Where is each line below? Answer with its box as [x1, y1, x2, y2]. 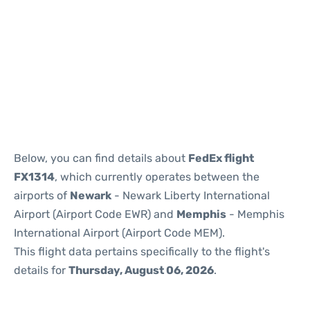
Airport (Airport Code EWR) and [14, 208, 176, 221]
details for [14, 264, 69, 277]
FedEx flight [188, 152, 254, 165]
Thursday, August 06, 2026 [69, 264, 214, 277]
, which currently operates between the [55, 170, 259, 183]
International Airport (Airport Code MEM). [14, 226, 225, 239]
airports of [14, 189, 70, 202]
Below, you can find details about [14, 152, 188, 165]
